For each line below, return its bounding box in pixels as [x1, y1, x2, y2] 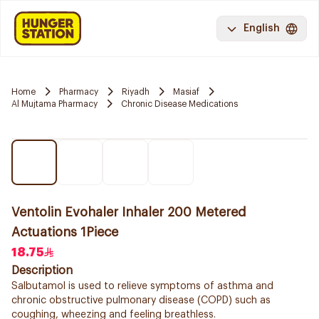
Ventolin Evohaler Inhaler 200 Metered [11, 206, 246, 219]
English [244, 23, 280, 33]
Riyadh [122, 87, 150, 96]
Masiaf [173, 87, 199, 96]
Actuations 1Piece [11, 226, 118, 239]
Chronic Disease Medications [121, 99, 238, 108]
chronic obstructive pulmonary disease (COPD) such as [11, 296, 271, 305]
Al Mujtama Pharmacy [11, 99, 98, 108]
